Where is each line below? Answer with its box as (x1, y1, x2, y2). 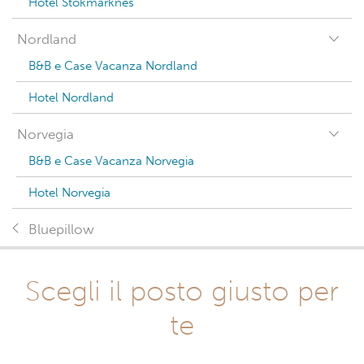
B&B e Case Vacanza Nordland (28, 58, 197, 73)
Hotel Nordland (28, 90, 114, 105)
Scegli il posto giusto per (25, 274, 339, 308)
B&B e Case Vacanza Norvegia (28, 154, 194, 168)
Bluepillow (28, 221, 94, 238)
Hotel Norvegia (28, 185, 110, 200)
